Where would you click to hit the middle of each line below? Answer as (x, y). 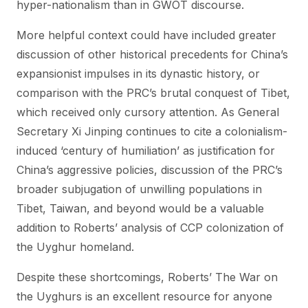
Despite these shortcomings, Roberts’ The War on (147, 277)
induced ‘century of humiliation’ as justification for (146, 151)
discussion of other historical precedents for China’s (152, 54)
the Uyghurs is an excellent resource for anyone (144, 296)
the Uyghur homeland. (75, 247)
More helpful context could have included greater (146, 35)
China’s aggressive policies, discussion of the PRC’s (150, 170)
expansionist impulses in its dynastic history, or (138, 74)
